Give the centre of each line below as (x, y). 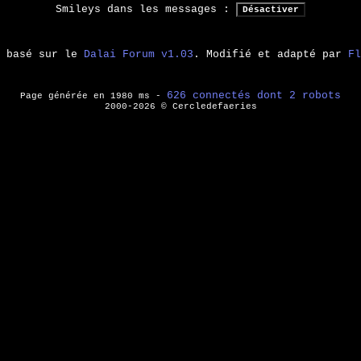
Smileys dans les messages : (146, 10)
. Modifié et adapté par (271, 55)
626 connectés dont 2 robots (254, 96)
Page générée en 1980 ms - (93, 96)
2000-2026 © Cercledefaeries (180, 107)
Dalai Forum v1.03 (139, 55)
